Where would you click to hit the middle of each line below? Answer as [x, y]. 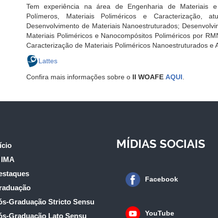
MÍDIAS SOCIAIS [161, 144]
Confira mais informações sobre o [79, 77]
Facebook [162, 179]
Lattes [48, 61]
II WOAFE [148, 77]
